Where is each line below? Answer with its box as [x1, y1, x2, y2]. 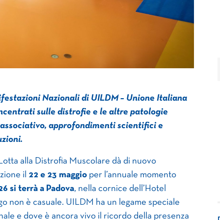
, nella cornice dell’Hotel [74, 184, 166, 193]
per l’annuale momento [87, 170, 176, 179]
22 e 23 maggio [28, 170, 87, 179]
